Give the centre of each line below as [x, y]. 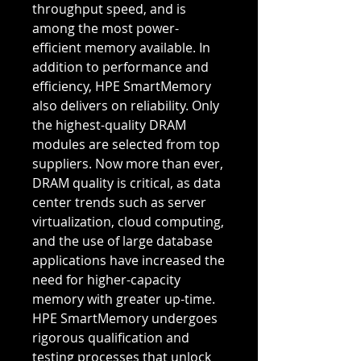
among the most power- [106, 29]
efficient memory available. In [121, 48]
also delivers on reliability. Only [126, 106]
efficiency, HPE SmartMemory [122, 87]
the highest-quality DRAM [109, 125]
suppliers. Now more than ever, [128, 164]
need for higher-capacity [106, 280]
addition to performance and [120, 67]
